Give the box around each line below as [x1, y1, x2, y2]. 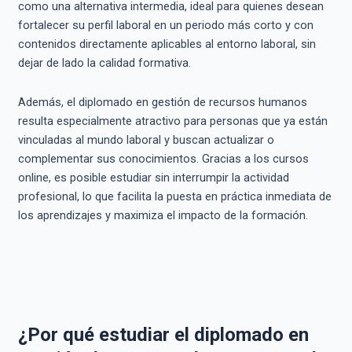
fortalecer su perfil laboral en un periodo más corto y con [17, 18, 313, 33]
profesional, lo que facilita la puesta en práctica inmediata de [17, 189, 332, 203]
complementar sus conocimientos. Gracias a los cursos [17, 151, 309, 166]
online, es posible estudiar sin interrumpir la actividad [17, 170, 289, 185]
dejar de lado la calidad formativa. [17, 56, 191, 71]
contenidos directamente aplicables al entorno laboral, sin [17, 37, 316, 52]
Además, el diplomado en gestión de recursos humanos [17, 94, 307, 109]
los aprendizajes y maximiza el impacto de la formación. [17, 207, 308, 222]
